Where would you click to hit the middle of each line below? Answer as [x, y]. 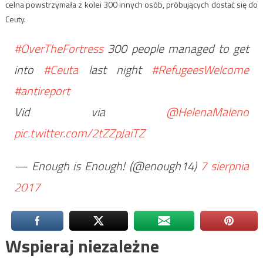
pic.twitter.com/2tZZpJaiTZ [79, 133]
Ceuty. [15, 19]
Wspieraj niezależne [82, 246]
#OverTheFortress [58, 49]
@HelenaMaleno [208, 112]
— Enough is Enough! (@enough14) [107, 166]
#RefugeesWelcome [200, 70]
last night [115, 70]
